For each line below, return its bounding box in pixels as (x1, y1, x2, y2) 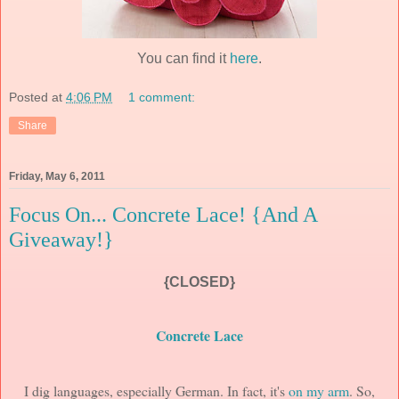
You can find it (137, 51, 230, 67)
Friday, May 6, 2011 (9, 170, 105, 183)
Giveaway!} (9, 228, 114, 252)
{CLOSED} (164, 274, 235, 289)
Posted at (9, 90, 66, 105)
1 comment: (128, 90, 196, 105)
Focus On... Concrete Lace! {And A (9, 203, 317, 227)
